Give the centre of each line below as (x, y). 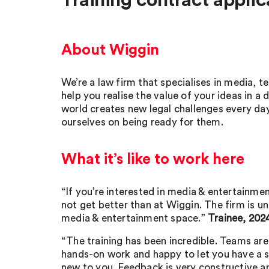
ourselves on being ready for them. (142, 122)
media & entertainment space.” (134, 218)
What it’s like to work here (153, 159)
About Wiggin (110, 50)
